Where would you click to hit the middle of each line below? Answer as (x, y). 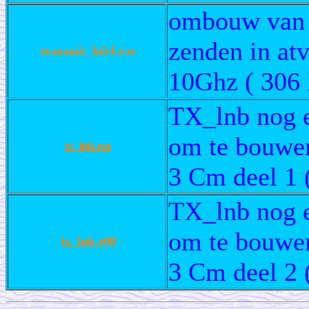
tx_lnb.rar (88, 146)
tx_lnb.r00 (88, 240)
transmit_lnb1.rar (88, 50)
